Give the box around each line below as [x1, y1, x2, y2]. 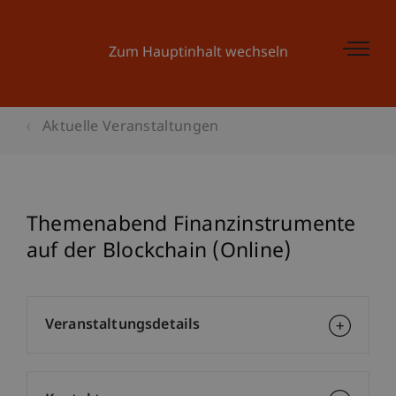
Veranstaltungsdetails [45, 316, 201, 335]
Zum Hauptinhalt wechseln [108, 44, 288, 63]
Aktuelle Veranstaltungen [42, 118, 219, 137]
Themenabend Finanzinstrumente [27, 212, 356, 239]
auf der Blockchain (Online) [27, 239, 292, 265]
